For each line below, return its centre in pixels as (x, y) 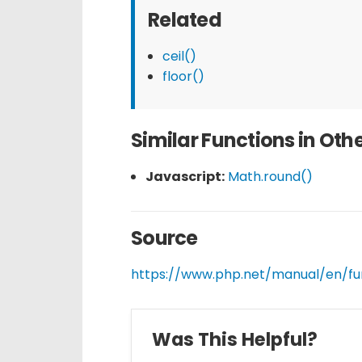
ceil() (179, 57)
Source (164, 238)
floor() (183, 77)
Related (185, 20)
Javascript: (185, 176)
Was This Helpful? (235, 339)
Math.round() (270, 176)
